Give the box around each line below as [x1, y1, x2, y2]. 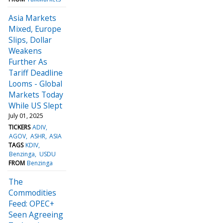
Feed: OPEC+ [8, 198, 54, 209]
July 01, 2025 [8, 111, 43, 120]
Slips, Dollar [8, 34, 52, 45]
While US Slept [8, 100, 62, 111]
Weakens [8, 45, 42, 56]
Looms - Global [8, 78, 62, 89]
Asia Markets [8, 12, 56, 23]
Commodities [8, 187, 56, 198]
